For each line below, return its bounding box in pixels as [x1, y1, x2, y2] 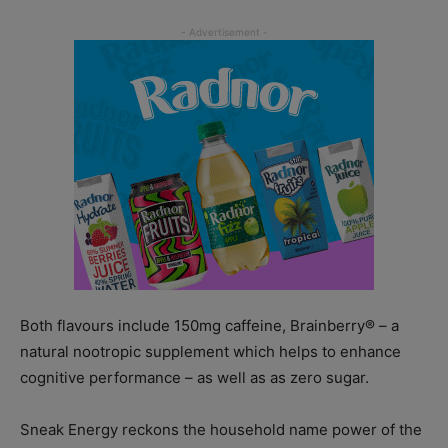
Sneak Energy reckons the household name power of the [20, 420, 422, 440]
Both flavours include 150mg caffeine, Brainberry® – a [20, 316, 399, 336]
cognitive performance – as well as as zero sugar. [20, 368, 369, 388]
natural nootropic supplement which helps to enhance [20, 342, 401, 362]
